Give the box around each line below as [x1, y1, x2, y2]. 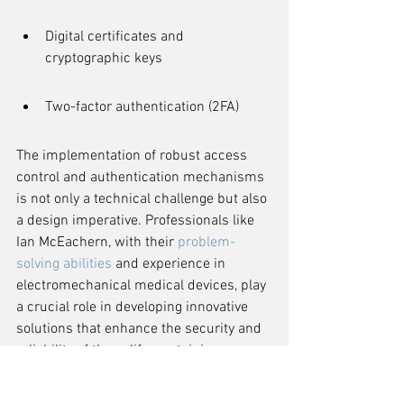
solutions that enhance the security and [16, 320, 265, 338]
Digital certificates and [45, 28, 188, 46]
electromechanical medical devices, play [16, 277, 270, 295]
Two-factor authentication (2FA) [45, 98, 239, 116]
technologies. [16, 363, 98, 381]
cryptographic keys [45, 50, 162, 68]
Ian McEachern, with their [16, 234, 178, 252]
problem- [178, 234, 235, 252]
